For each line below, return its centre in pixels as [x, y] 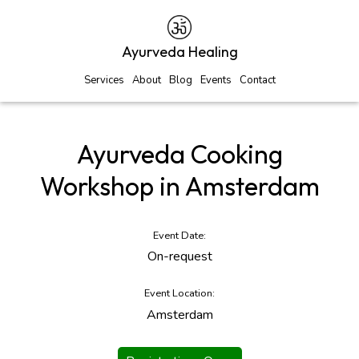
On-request [179, 257]
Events [216, 80]
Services [104, 80]
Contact [257, 80]
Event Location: [179, 294]
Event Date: [179, 235]
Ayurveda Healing [179, 52]
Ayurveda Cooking [179, 153]
